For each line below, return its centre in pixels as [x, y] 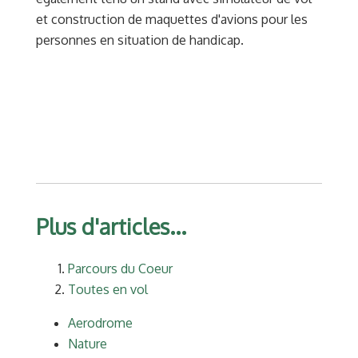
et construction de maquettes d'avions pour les [172, 20]
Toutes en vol [108, 290]
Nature [88, 344]
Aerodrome [100, 323]
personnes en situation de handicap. [140, 40]
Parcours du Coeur [120, 269]
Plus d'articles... [111, 227]
